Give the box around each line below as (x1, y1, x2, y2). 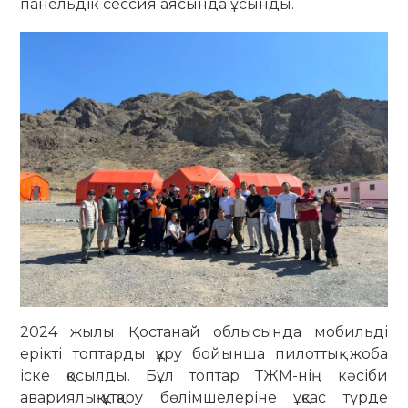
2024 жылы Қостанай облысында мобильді (20, 323, 388, 342)
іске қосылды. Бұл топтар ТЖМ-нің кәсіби (20, 367, 388, 385)
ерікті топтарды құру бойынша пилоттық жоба (20, 345, 388, 363)
